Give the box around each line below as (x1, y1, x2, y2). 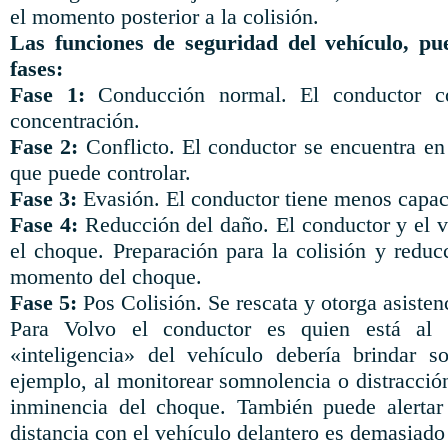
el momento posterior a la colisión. (10, 4, 319, 29)
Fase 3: (10, 186, 77, 211)
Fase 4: (10, 212, 78, 237)
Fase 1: (10, 82, 85, 107)
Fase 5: (10, 290, 77, 315)
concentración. (10, 108, 140, 133)
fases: (10, 56, 63, 81)
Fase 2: (10, 134, 79, 159)
